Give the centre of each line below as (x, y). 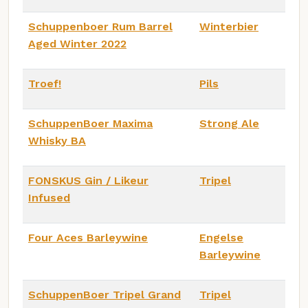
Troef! (45, 84)
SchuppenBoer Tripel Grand (104, 295)
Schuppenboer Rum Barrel (100, 27)
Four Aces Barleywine (88, 238)
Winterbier (229, 27)
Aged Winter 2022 (77, 44)
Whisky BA (57, 141)
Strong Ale (229, 124)
